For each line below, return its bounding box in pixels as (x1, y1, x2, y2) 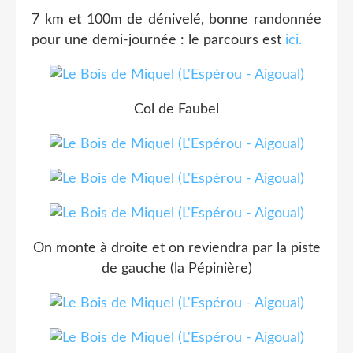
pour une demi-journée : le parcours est (32, 32, 285, 47)
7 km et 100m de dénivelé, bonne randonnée (32, 12, 321, 27)
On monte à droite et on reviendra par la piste (32, 240, 321, 255)
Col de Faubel (134, 102, 219, 117)
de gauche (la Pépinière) (101, 261, 252, 276)
